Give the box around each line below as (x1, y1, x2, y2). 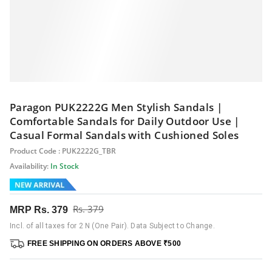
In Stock (49, 160, 79, 171)
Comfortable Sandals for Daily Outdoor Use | (10, 114, 240, 128)
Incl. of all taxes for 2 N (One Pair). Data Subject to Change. (10, 222, 215, 231)
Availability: (10, 160, 49, 171)
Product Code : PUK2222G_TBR (10, 145, 116, 156)
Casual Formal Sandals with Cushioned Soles (10, 127, 239, 142)
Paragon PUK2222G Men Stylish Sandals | (10, 100, 222, 114)
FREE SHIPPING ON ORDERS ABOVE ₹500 (27, 239, 182, 248)
